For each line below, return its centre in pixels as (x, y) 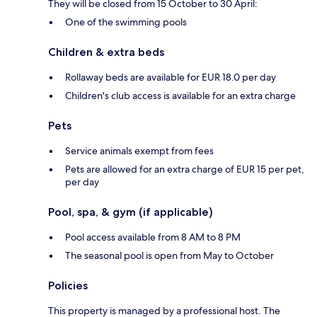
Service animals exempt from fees (139, 151)
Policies (68, 286)
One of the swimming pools (126, 22)
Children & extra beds (106, 52)
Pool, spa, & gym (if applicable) (131, 212)
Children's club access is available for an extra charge (180, 96)
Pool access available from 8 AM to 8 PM (153, 237)
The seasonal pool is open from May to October (169, 256)
